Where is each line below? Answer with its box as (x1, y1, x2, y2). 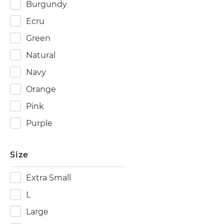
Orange (26, 84, 56, 94)
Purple (26, 118, 52, 128)
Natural (26, 50, 55, 60)
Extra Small (26, 173, 71, 182)
